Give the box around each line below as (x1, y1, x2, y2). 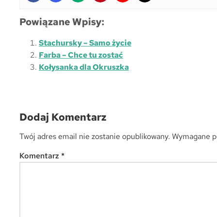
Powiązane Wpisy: (19, 15, 104, 29)
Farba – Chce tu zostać (39, 50, 123, 61)
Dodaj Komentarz (19, 110, 107, 124)
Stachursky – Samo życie (39, 38, 131, 48)
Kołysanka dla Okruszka (39, 62, 129, 73)
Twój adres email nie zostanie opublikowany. (19, 131, 170, 142)
